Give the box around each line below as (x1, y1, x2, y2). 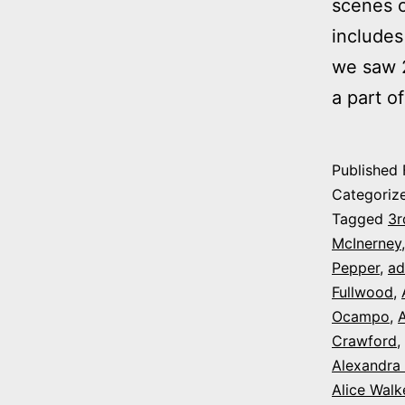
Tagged (332, 209, 388, 228)
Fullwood (332, 282, 393, 301)
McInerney (332, 233, 401, 252)
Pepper (332, 258, 380, 277)
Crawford (332, 331, 397, 350)
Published (332, 160, 402, 179)
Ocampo (332, 306, 390, 325)
